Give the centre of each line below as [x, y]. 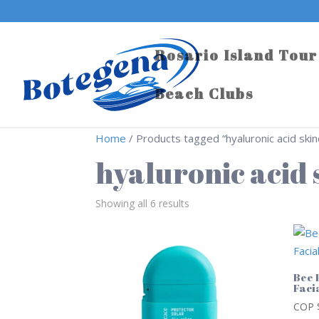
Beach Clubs [204, 94]
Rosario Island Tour [236, 55]
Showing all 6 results [143, 203]
